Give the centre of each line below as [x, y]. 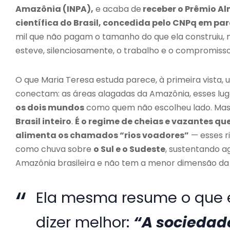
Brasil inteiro [43, 121]
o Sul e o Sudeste [129, 149]
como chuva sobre [54, 149]
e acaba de [117, 9]
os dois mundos [50, 107]
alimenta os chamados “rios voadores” [102, 135]
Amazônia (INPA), [54, 9]
